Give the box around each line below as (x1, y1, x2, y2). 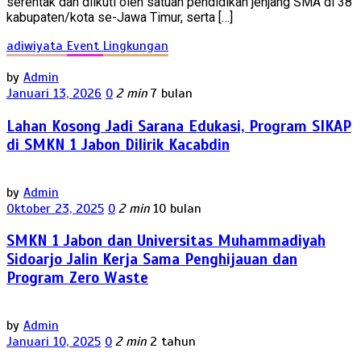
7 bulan (151, 85, 193, 102)
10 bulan (153, 200, 201, 217)
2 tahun (150, 334, 196, 351)
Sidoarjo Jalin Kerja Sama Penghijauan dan (6, 250, 297, 269)
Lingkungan (103, 38, 168, 55)
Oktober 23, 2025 (6, 200, 104, 217)
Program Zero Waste (6, 268, 148, 288)
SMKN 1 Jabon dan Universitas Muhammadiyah (6, 231, 326, 251)
